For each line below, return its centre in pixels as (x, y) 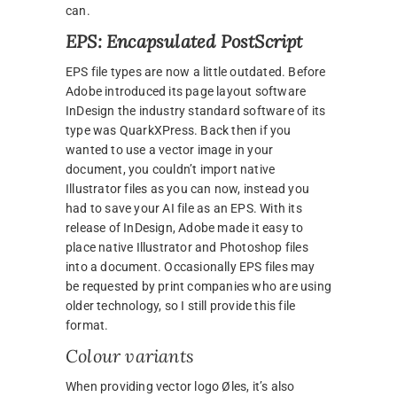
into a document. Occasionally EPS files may (191, 267)
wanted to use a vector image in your (170, 150)
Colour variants (130, 356)
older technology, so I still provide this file (181, 306)
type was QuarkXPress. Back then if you (179, 131)
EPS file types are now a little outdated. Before (196, 72)
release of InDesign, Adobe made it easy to (185, 228)
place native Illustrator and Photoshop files (187, 248)
